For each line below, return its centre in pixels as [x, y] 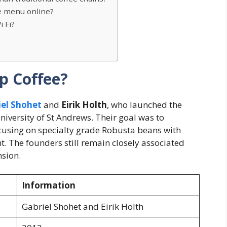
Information [48, 185]
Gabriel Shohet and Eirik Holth [82, 207]
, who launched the [144, 104]
